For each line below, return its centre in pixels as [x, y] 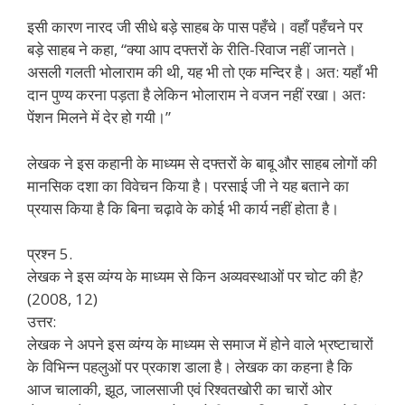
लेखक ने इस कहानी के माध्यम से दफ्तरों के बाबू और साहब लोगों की [202, 163]
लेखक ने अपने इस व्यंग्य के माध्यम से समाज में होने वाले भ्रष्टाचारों [200, 344]
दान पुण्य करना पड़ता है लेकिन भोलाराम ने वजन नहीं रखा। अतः [197, 94]
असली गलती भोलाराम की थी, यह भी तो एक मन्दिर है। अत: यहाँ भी [202, 72]
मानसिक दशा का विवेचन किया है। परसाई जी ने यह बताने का [188, 185]
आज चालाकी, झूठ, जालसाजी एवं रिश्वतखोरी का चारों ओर [179, 389]
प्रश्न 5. [50, 254]
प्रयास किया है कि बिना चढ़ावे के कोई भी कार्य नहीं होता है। [183, 208]
